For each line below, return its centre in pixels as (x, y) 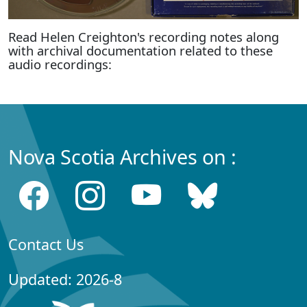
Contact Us (46, 244)
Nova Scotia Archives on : (122, 156)
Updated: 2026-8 (65, 279)
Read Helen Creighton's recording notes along (144, 36)
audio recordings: (60, 64)
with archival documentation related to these (140, 50)
